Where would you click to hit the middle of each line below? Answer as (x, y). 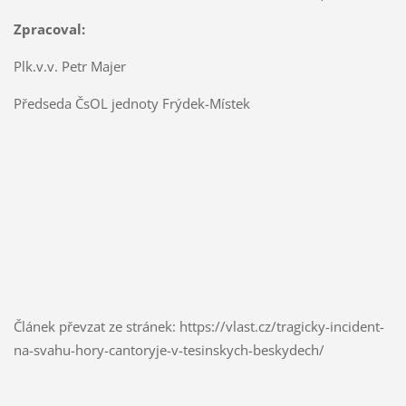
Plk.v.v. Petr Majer (69, 67)
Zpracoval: (49, 29)
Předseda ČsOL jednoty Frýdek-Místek (131, 104)
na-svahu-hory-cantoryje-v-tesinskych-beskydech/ (169, 350)
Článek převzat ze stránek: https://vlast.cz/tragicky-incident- (198, 327)
